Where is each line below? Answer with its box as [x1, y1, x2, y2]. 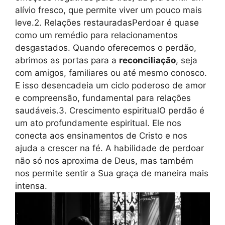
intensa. [15, 181, 47, 191]
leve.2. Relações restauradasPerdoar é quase [15, 18, 199, 28]
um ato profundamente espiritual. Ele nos [15, 118, 181, 129]
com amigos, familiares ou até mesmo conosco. [15, 68, 207, 78]
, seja [176, 55, 197, 66]
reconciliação [119, 55, 176, 66]
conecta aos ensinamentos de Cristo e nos [15, 131, 187, 141]
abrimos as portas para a [15, 55, 119, 66]
